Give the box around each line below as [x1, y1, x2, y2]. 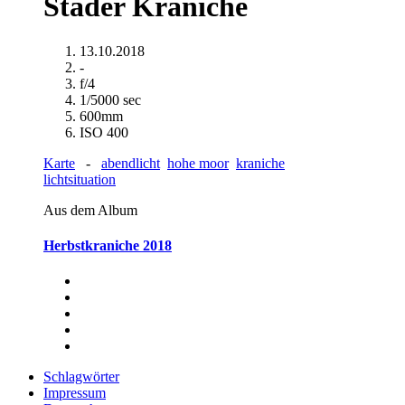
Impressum [43, 385, 106, 401]
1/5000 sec [80, 91, 141, 108]
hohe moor [167, 155, 229, 171]
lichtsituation [43, 171, 116, 187]
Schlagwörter [43, 369, 119, 385]
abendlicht [101, 155, 160, 171]
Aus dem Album [43, 202, 137, 218]
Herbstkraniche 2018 [43, 238, 172, 254]
